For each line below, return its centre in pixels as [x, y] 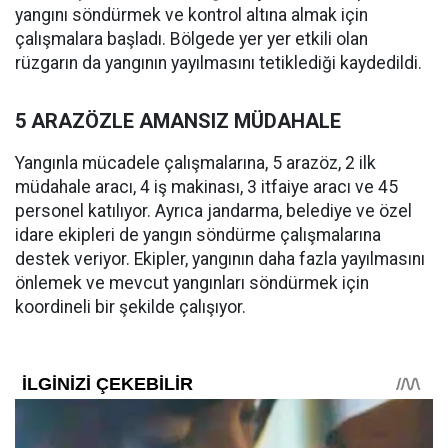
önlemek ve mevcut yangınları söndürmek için [192, 283]
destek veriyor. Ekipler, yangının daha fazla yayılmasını [220, 259]
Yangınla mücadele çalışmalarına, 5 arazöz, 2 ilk [195, 163]
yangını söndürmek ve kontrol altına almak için [191, 15]
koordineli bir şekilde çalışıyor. [130, 307]
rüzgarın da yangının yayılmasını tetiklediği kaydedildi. [218, 63]
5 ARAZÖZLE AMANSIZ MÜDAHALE [178, 121]
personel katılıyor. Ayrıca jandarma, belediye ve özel [213, 211]
